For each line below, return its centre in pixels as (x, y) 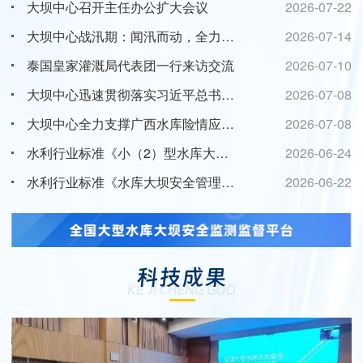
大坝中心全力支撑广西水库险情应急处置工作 (228, 123)
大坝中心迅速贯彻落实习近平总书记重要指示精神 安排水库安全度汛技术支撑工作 (228, 94)
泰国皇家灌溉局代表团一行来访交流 (131, 65)
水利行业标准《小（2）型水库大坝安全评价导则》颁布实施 (222, 152)
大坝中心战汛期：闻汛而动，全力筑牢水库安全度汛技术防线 (228, 36)
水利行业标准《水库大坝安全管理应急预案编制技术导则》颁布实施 (228, 181)
